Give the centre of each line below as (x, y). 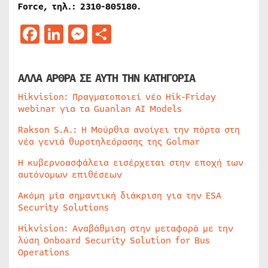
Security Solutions (63, 208)
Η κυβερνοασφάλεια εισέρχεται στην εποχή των (131, 163)
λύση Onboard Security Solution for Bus (114, 240)
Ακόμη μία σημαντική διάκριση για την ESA (120, 196)
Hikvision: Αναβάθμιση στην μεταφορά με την (126, 229)
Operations (44, 252)
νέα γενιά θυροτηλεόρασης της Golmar (109, 142)
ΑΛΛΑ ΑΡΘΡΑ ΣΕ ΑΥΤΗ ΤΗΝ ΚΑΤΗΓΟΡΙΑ (106, 78)
